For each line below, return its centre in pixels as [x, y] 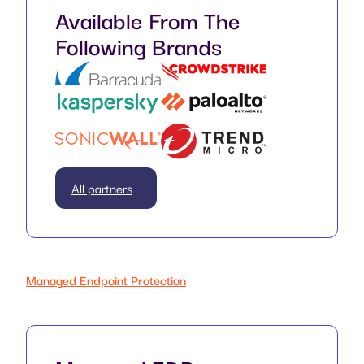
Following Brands [139, 45]
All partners [102, 188]
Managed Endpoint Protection [106, 280]
